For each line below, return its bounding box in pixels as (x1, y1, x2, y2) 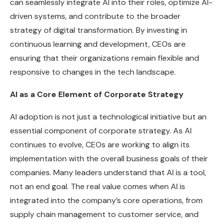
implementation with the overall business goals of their (10, 153, 208, 164)
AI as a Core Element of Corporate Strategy (10, 89, 184, 100)
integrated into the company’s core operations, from (10, 195, 203, 206)
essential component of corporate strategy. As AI (10, 125, 192, 136)
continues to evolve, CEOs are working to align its (10, 139, 190, 150)
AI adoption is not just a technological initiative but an (10, 111, 207, 122)
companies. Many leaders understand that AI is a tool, (10, 167, 206, 178)
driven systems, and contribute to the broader (10, 11, 181, 22)
